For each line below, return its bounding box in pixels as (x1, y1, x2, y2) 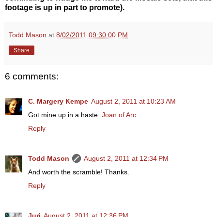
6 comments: (5, 71, 59, 81)
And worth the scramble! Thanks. (28, 168, 129, 176)
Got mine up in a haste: (28, 111, 102, 119)
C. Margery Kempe (28, 97, 88, 106)
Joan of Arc (102, 111, 136, 119)
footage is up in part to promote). (5, 3, 124, 12)
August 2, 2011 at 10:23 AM (91, 97, 176, 106)
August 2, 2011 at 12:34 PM (84, 155, 169, 163)
